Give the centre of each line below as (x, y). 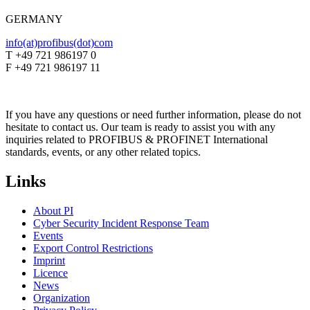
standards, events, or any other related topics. (103, 152)
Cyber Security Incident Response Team (121, 224)
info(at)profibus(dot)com (59, 43)
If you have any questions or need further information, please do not (153, 115)
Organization (62, 298)
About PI (53, 211)
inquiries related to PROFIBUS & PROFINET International (137, 140)
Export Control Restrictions (93, 248)
